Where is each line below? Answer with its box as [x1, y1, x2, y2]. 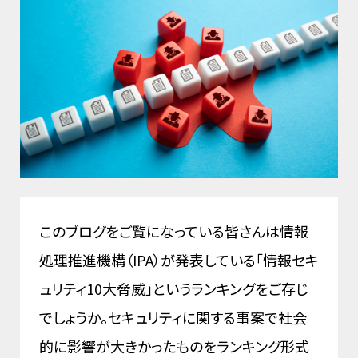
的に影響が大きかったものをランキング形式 [39, 335, 309, 356]
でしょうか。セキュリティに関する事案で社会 [39, 306, 307, 328]
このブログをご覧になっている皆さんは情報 [39, 220, 308, 241]
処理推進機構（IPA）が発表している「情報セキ [39, 249, 319, 270]
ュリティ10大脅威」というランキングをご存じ [39, 277, 308, 299]
